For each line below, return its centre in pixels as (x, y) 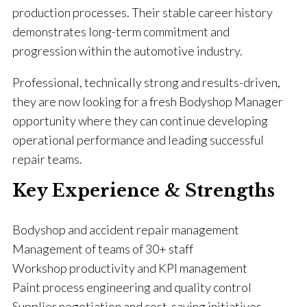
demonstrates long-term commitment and (121, 32)
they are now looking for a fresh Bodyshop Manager (148, 102)
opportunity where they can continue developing (140, 121)
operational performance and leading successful (138, 140)
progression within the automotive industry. (127, 51)
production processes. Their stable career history (143, 13)
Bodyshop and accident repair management (126, 230)
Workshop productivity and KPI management (130, 268)
